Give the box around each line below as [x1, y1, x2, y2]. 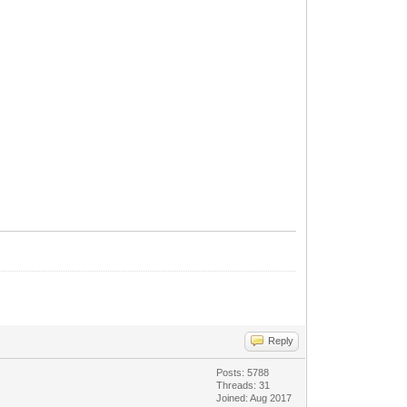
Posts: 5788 [216, 367, 270, 379]
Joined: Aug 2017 [216, 392, 293, 404]
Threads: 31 [216, 380, 271, 392]
